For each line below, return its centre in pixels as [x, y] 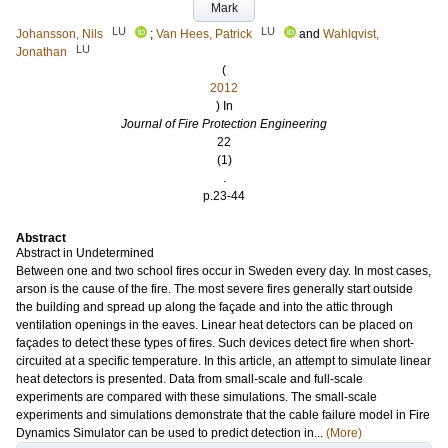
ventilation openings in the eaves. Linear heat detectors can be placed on [214, 325]
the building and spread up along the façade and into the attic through [204, 307]
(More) [344, 433]
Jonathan [41, 52]
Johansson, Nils [59, 34]
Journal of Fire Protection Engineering [224, 124]
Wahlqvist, [351, 34]
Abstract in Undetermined [85, 253]
